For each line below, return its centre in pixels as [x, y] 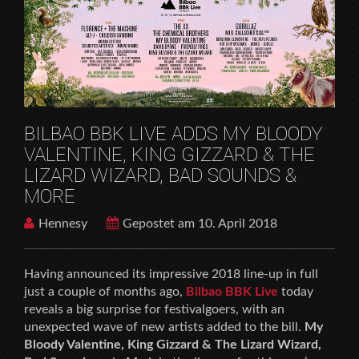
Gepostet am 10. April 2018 [200, 223]
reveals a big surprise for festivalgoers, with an [154, 309]
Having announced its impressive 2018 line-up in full [171, 274]
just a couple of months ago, [105, 291]
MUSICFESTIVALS [211, 12]
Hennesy [63, 223]
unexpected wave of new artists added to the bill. [164, 327]
